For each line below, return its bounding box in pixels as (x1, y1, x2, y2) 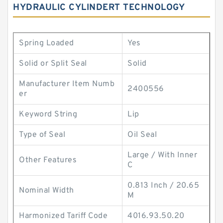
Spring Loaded (19, 38, 74, 48)
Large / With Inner (127, 150, 197, 160)
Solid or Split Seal (19, 59, 87, 69)
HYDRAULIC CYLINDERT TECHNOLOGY (13, 2, 185, 13)
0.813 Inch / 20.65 (127, 181, 199, 191)
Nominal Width (19, 186, 74, 196)
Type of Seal (19, 130, 65, 140)
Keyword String (19, 110, 77, 119)
